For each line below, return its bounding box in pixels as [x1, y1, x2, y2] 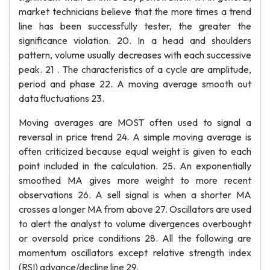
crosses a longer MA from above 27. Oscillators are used [19, 203, 251, 215]
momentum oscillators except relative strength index [19, 246, 251, 259]
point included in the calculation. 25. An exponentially [19, 160, 251, 172]
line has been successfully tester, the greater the [19, 20, 251, 32]
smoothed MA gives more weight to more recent [19, 174, 251, 186]
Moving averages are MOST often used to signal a [19, 116, 251, 128]
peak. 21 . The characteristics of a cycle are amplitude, [19, 63, 251, 75]
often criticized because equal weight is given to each [19, 145, 251, 157]
